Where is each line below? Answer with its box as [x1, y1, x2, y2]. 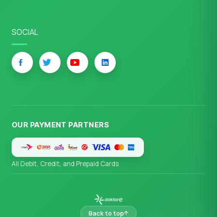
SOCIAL [12, 27, 38, 38]
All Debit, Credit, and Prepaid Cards [12, 159, 119, 169]
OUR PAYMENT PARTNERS [12, 120, 109, 130]
